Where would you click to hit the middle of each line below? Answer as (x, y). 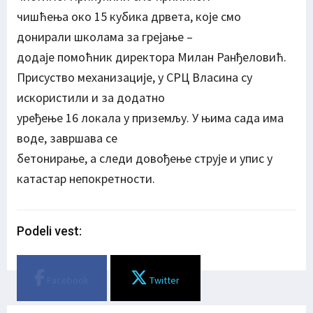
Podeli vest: (49, 231)
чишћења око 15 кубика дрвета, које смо (129, 17)
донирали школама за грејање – (105, 37)
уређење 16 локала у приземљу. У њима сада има (150, 118)
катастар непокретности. (86, 179)
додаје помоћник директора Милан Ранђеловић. (152, 57)
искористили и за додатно (91, 98)
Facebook (67, 281)
